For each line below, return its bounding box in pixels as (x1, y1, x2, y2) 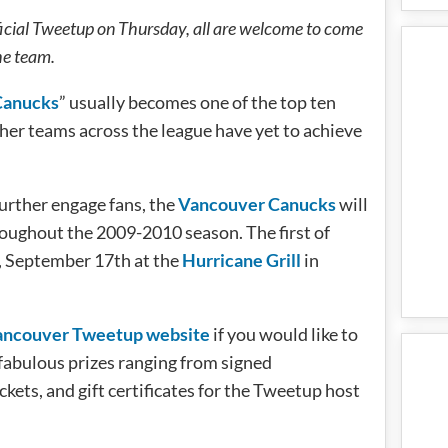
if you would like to (210, 323, 358, 345)
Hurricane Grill (182, 249, 301, 271)
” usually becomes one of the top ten (59, 91, 336, 113)
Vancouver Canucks (178, 193, 336, 215)
